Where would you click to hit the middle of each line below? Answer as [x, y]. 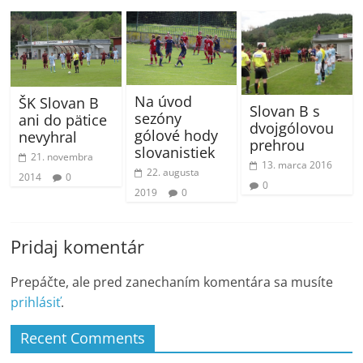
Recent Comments [83, 338]
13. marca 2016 [297, 164]
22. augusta [173, 173]
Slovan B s [284, 111]
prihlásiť [36, 303]
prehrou [277, 145]
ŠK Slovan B [59, 103]
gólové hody [176, 136]
